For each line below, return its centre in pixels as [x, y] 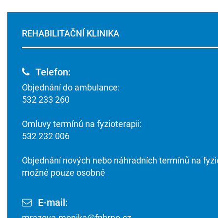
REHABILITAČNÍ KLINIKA [71, 33]
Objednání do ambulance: [71, 87]
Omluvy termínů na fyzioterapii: [82, 124]
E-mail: [52, 202]
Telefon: [52, 72]
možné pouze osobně [64, 173]
